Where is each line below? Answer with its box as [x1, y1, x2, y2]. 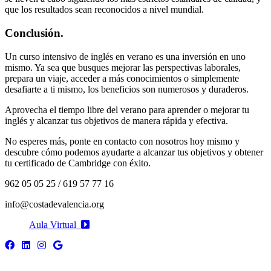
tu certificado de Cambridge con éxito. [5, 157, 151, 168]
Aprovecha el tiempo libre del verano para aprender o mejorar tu [5, 104, 249, 115]
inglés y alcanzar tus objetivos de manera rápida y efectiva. [5, 115, 230, 126]
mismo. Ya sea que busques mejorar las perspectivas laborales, [5, 62, 241, 73]
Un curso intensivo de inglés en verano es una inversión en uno [5, 51, 246, 62]
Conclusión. [5, 27, 64, 39]
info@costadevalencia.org [5, 198, 104, 209]
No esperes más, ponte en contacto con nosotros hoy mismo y [5, 135, 240, 146]
